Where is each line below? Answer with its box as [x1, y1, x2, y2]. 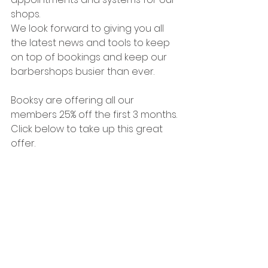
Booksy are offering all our [11, 93, 136, 107]
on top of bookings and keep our [11, 50, 169, 64]
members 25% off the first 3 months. [11, 107, 177, 121]
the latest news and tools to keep [11, 35, 172, 50]
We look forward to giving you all [11, 21, 166, 35]
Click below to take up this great [11, 121, 165, 136]
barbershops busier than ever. [11, 64, 154, 78]
